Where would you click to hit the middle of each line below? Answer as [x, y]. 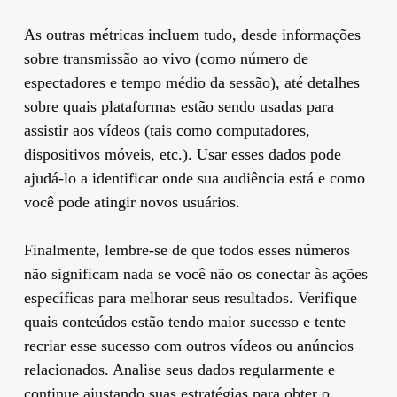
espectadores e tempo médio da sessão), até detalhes [191, 82]
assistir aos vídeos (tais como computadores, [167, 130]
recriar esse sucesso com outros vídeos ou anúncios [188, 345]
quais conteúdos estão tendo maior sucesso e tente [184, 321]
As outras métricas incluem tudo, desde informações [192, 34]
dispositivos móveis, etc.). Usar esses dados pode [182, 154]
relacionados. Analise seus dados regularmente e [179, 369]
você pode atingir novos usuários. [132, 202]
